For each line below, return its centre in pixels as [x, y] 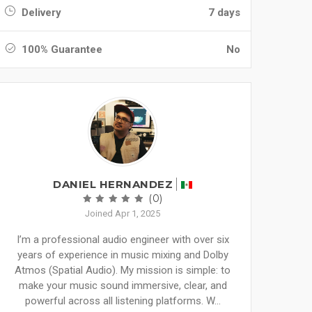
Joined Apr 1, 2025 [123, 213]
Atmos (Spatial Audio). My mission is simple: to [123, 270]
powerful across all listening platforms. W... [123, 301]
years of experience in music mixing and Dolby [123, 255]
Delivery [40, 13]
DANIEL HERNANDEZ [113, 184]
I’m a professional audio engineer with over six [123, 240]
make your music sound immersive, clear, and [123, 286]
